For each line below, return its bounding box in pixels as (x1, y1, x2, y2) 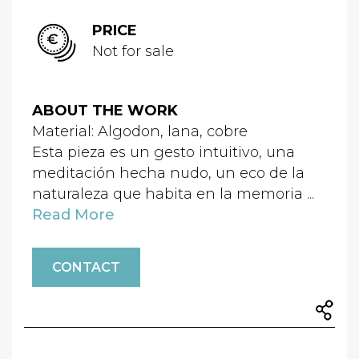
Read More (32, 206, 115, 224)
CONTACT (52, 260, 120, 276)
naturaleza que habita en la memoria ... (32, 185, 314, 204)
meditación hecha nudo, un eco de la (32, 164, 305, 183)
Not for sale (92, 42, 174, 61)
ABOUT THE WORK (32, 102, 178, 120)
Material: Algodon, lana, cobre (32, 123, 248, 141)
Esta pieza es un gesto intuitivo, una (32, 143, 295, 162)
